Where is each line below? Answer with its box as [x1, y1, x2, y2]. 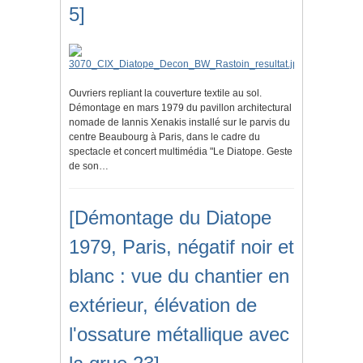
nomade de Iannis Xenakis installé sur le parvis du [69, 117, 290, 129]
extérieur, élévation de [69, 294, 257, 317]
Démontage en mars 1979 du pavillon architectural [69, 102, 292, 114]
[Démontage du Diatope [69, 207, 271, 229]
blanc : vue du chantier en [69, 265, 289, 288]
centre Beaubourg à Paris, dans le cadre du [69, 131, 260, 143]
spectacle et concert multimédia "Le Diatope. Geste [69, 146, 293, 158]
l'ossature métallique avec [69, 323, 289, 346]
